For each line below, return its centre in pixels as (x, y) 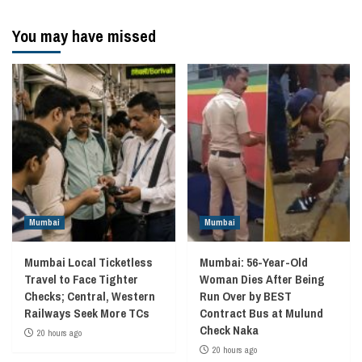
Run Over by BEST (245, 296)
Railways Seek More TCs (87, 313)
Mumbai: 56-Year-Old (253, 262)
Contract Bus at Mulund (261, 313)
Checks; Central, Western (90, 296)
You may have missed (84, 36)
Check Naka (229, 330)
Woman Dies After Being (262, 279)
